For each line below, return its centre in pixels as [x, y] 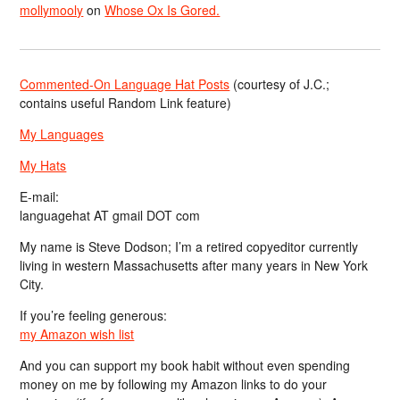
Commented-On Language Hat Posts [125, 83]
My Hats [43, 165]
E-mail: [40, 196]
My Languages [62, 133]
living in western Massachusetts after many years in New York [194, 265]
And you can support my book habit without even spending [185, 365]
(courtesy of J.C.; [280, 83]
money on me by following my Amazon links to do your [174, 383]
